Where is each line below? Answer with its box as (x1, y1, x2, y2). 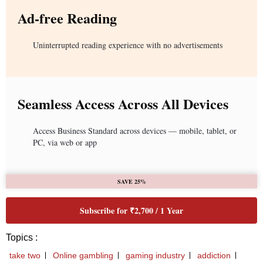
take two (9, 251, 41, 261)
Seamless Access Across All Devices (18, 93, 228, 114)
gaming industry (126, 251, 185, 261)
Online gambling (53, 251, 113, 261)
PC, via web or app (33, 137, 97, 149)
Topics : (6, 232, 38, 243)
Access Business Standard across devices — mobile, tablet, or (33, 125, 237, 137)
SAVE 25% (117, 177, 146, 186)
